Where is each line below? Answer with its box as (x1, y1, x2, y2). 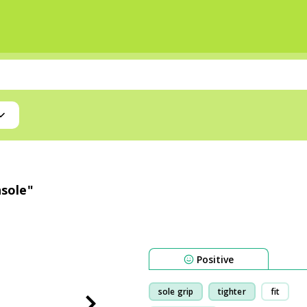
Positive (196, 252, 234, 266)
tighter (217, 285, 246, 297)
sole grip (158, 285, 193, 297)
